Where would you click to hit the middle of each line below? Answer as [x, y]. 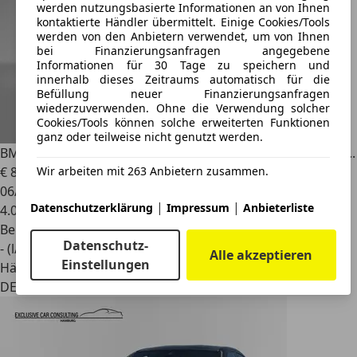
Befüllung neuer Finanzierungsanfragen [183, 93]
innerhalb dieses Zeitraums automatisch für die [183, 79]
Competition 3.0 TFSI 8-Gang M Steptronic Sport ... [205, 153]
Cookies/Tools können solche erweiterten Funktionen [183, 122]
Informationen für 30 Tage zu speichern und [183, 65]
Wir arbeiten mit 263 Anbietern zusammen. [153, 171]
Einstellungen [105, 264]
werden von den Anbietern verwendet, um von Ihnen [183, 36]
